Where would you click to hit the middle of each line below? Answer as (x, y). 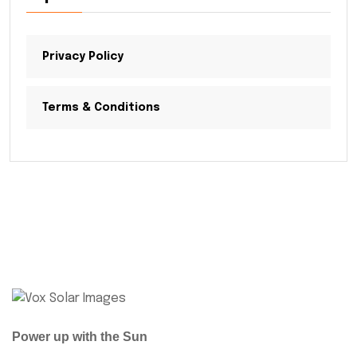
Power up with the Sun (80, 336)
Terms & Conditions (101, 108)
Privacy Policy (83, 57)
